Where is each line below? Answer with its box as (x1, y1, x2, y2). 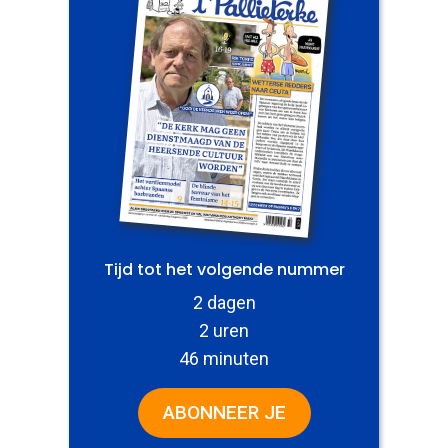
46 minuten (179, 347, 269, 369)
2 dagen (192, 291, 256, 313)
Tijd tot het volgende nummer (103, 257, 345, 281)
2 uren (199, 319, 249, 341)
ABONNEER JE (162, 400, 286, 424)
